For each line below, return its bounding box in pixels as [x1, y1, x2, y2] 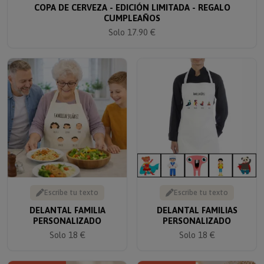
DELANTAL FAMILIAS [156, 197, 237, 208]
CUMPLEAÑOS [104, 5, 160, 16]
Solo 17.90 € [108, 19, 156, 30]
